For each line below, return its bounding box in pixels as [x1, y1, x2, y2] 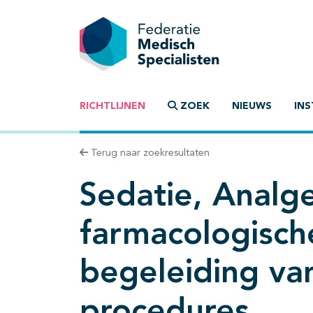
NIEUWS [232, 101, 272, 112]
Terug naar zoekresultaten [88, 148, 210, 159]
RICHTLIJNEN [80, 101, 145, 112]
